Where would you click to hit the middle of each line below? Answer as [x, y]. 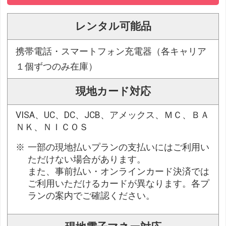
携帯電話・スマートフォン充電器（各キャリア [111, 51]
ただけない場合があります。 [87, 159]
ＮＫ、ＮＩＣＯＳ [52, 127]
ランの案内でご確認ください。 [92, 195]
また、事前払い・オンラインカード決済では [119, 171]
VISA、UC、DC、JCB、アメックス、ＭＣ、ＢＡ [113, 115]
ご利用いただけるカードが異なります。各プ [119, 183]
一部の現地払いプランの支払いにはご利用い [119, 147]
